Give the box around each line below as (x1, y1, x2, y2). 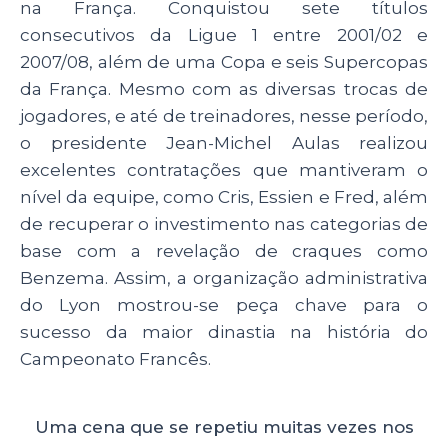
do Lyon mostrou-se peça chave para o (20, 295, 428, 316)
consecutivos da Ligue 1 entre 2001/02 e (20, 25, 428, 46)
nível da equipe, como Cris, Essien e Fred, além (20, 187, 428, 208)
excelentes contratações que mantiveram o (20, 160, 428, 181)
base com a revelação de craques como (20, 241, 428, 262)
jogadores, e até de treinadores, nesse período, (20, 106, 428, 127)
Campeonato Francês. (20, 349, 211, 370)
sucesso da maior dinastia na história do (20, 322, 428, 343)
